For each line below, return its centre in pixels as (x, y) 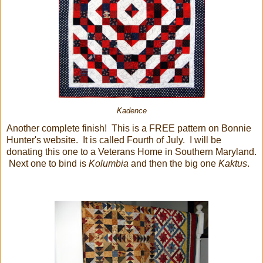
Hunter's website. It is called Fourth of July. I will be (114, 140)
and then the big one (173, 163)
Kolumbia (109, 163)
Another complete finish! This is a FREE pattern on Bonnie (129, 128)
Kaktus (233, 163)
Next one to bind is (48, 163)
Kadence (131, 111)
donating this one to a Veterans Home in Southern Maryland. (131, 151)
